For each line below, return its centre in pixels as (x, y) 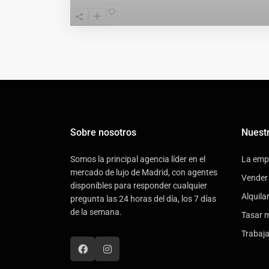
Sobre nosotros (103, 132)
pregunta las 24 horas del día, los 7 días (143, 198)
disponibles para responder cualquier (139, 185)
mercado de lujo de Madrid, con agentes (144, 172)
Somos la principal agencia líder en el (138, 159)
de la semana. (96, 212)
